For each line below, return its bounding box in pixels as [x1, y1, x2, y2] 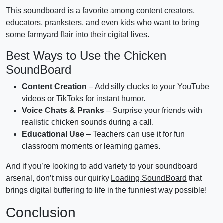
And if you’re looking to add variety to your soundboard [6, 162, 198, 171]
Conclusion [6, 205, 76, 221]
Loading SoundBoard [111, 174, 187, 183]
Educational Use [22, 130, 84, 139]
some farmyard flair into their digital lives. [6, 30, 149, 39]
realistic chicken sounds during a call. [22, 118, 154, 127]
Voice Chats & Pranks [22, 106, 104, 115]
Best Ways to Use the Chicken [6, 49, 166, 63]
